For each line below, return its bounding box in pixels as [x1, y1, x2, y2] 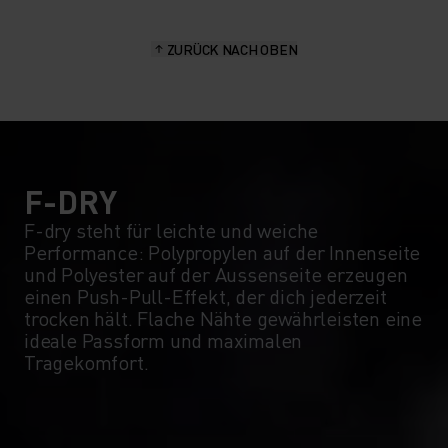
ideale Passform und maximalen [24, 326, 303, 353]
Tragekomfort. [24, 348, 149, 375]
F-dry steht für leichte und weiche [24, 216, 319, 243]
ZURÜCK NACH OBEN [166, 39, 298, 58]
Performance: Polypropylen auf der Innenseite [24, 238, 421, 265]
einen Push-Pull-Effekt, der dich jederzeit [24, 282, 387, 309]
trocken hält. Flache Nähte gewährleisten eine [24, 304, 422, 331]
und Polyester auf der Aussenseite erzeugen [24, 260, 408, 287]
